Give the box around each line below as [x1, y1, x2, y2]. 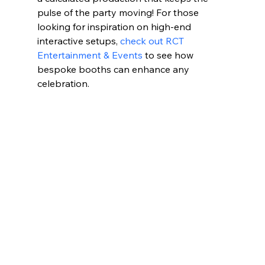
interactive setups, [37, 34, 120, 47]
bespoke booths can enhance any [37, 63, 192, 75]
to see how [142, 49, 196, 61]
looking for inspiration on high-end [37, 20, 193, 33]
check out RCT [119, 34, 186, 47]
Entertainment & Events [37, 49, 143, 61]
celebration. [37, 77, 89, 89]
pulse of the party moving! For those [37, 6, 201, 18]
